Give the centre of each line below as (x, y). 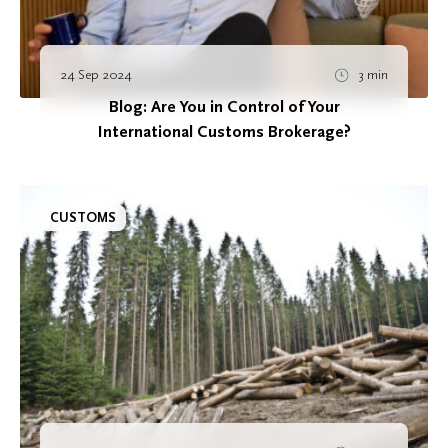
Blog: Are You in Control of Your (224, 106)
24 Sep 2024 (96, 74)
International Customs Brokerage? (224, 131)
